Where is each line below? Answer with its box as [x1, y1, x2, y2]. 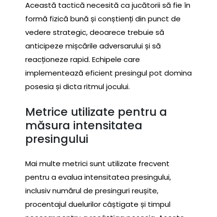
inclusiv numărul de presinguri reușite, [25, 186, 158, 196]
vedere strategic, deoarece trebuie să [25, 27, 164, 38]
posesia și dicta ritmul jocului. [25, 81, 130, 92]
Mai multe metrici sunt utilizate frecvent [25, 158, 170, 169]
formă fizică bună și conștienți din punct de [25, 14, 181, 24]
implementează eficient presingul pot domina [25, 68, 192, 78]
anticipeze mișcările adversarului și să [25, 41, 161, 51]
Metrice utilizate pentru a [25, 103, 167, 120]
